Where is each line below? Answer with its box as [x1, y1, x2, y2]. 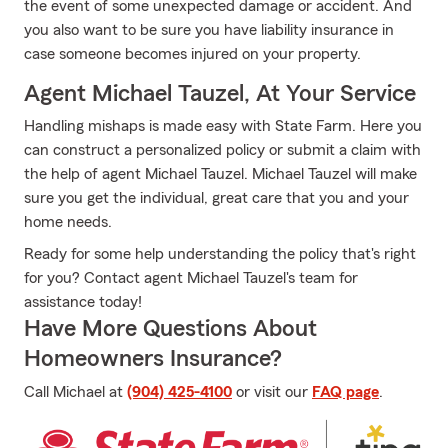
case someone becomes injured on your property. [24, 46, 361, 62]
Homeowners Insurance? [24, 347, 282, 371]
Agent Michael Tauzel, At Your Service [24, 82, 416, 106]
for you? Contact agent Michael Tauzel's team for [24, 270, 358, 286]
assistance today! [24, 294, 142, 310]
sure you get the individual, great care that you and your [24, 190, 409, 206]
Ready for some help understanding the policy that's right [24, 246, 416, 262]
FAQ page [312, 384, 379, 400]
